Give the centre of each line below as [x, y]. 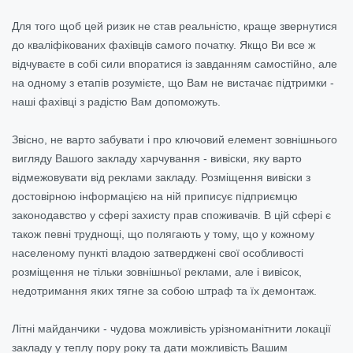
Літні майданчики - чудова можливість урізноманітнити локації [171, 328]
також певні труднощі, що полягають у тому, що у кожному [163, 234]
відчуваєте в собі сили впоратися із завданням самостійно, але [175, 63]
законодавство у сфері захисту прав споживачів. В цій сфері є [171, 215]
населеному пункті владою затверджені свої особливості [158, 253]
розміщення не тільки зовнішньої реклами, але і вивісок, [157, 271]
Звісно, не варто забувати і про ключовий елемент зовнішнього [175, 139]
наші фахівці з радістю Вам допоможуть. [116, 101]
